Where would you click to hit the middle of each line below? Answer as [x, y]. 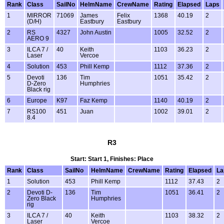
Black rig [39, 90]
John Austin [96, 33]
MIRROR [39, 16]
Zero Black [41, 198]
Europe [37, 101]
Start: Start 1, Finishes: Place [112, 159]
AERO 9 [38, 39]
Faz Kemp [94, 101]
